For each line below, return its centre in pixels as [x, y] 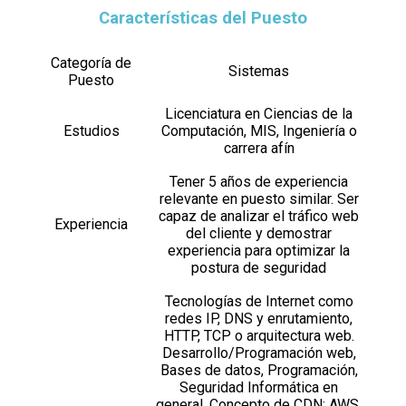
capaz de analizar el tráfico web [259, 216]
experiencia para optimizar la [259, 251]
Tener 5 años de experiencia [259, 182]
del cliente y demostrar [259, 233]
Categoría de [91, 63]
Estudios [91, 131]
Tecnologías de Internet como [259, 301]
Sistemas [259, 71]
